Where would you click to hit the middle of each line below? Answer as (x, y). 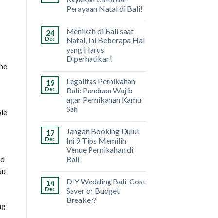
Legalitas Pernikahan (100, 81)
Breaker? (81, 200)
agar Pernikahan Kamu (103, 100)
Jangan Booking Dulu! (102, 131)
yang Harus (85, 50)
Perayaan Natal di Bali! (104, 9)
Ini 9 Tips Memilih (96, 141)
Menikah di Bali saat (100, 31)
